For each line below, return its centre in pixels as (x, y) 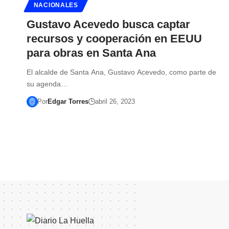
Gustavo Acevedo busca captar (108, 24)
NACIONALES (56, 5)
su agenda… (47, 84)
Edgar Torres (68, 101)
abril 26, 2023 (115, 101)
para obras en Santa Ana (91, 53)
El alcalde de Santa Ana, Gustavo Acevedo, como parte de (121, 72)
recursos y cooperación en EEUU (114, 38)
